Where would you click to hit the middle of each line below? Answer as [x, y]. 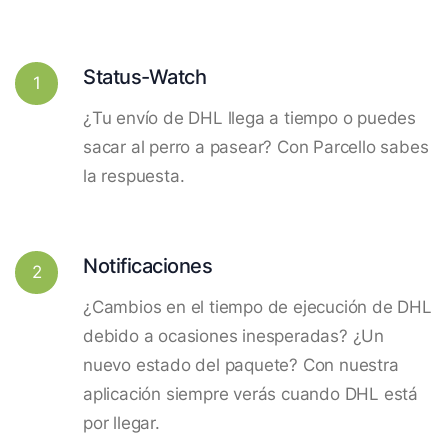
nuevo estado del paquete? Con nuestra [241, 364]
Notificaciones [147, 265]
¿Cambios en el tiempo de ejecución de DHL [257, 306]
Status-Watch [144, 76]
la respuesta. [134, 175]
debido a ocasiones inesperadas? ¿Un [233, 335]
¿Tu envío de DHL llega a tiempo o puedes [249, 117]
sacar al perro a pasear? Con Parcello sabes [256, 146]
